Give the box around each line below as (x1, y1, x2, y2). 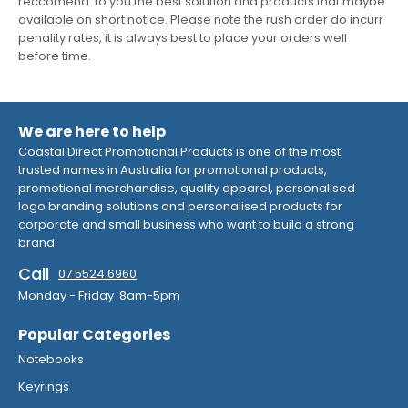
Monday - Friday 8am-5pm (18, 287, 180, 305)
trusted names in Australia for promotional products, (18, 161, 327, 179)
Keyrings (18, 378, 69, 396)
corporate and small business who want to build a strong (18, 216, 354, 234)
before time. (18, 47, 91, 66)
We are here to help (18, 121, 166, 143)
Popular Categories (18, 324, 170, 346)
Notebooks (18, 351, 84, 369)
